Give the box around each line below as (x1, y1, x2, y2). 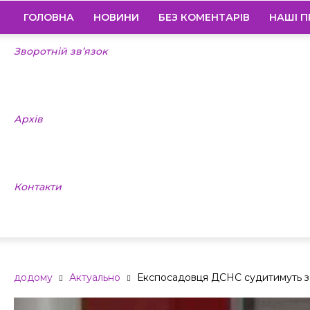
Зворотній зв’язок (14, 45, 107, 57)
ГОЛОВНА (24, 11, 74, 24)
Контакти (14, 181, 62, 193)
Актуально (69, 271, 120, 284)
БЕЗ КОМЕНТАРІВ (158, 11, 250, 24)
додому (14, 271, 53, 284)
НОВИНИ (93, 11, 139, 24)
